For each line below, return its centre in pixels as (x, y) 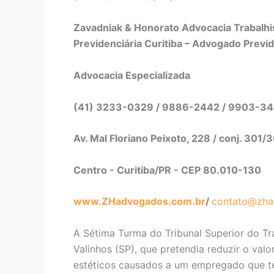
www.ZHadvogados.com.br (139, 202)
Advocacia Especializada (132, 75)
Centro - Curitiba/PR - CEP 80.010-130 (167, 170)
